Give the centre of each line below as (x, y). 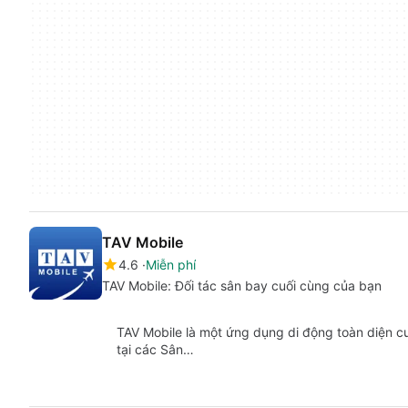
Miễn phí (171, 265)
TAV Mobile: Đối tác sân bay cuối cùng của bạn (242, 286)
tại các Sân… (155, 350)
